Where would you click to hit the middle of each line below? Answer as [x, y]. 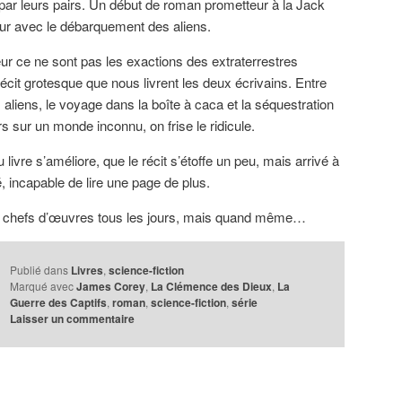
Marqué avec [42, 285]
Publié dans [39, 269]
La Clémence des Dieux [212, 286]
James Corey [111, 286]
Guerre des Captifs [59, 302]
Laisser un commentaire [73, 318]
